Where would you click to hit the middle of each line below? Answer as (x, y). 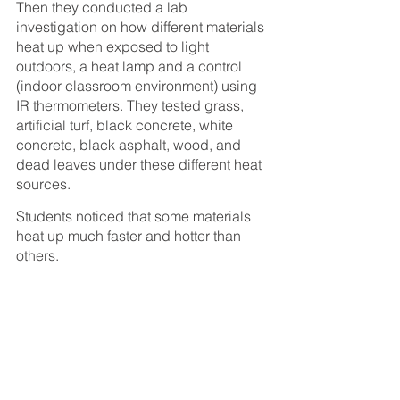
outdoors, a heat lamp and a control (131, 67)
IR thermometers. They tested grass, (132, 106)
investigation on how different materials (142, 27)
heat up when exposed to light (114, 47)
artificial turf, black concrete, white (126, 125)
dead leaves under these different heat (141, 165)
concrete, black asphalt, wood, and (130, 145)
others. (37, 255)
